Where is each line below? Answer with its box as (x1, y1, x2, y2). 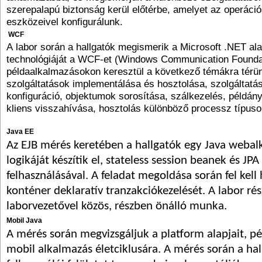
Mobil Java (6, 216, 42, 225)
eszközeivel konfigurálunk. (6, 15, 123, 27)
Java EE (6, 127, 34, 136)
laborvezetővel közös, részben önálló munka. (6, 199, 227, 212)
